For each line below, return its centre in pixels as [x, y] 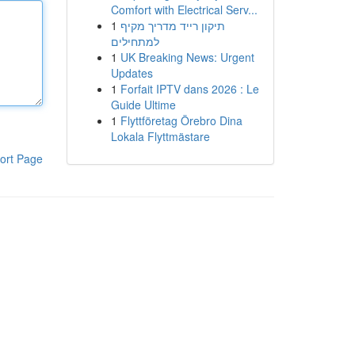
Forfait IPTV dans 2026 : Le [189, 89]
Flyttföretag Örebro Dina [181, 120]
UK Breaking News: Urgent [187, 57]
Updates [132, 73]
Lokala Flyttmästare [160, 136]
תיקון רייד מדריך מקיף [172, 25]
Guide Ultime [143, 105]
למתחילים [135, 41]
